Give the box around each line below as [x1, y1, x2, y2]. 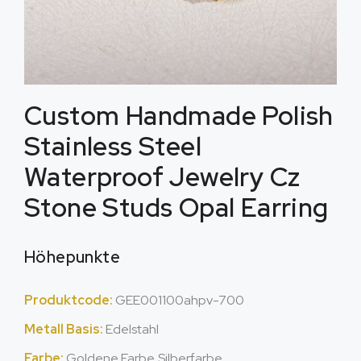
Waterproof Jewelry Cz [24, 160, 301, 194]
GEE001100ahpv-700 [115, 292, 244, 309]
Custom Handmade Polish [24, 98, 334, 133]
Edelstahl [106, 321, 159, 338]
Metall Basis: [24, 321, 106, 338]
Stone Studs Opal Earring [24, 190, 329, 225]
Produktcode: [24, 292, 115, 309]
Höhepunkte [24, 247, 120, 268]
